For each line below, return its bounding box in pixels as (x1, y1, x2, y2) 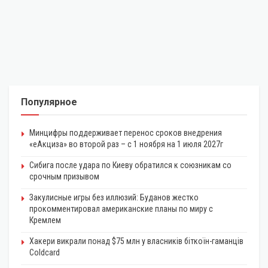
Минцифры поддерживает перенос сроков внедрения (29, 127, 222, 138)
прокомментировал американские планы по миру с (29, 203, 213, 214)
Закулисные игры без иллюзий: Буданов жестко (29, 192, 199, 202)
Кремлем (29, 215, 61, 225)
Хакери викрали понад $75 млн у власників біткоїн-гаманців (29, 236, 243, 246)
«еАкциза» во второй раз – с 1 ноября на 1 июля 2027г (29, 139, 223, 149)
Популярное (21, 96, 77, 108)
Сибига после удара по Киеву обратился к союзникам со (29, 160, 232, 170)
